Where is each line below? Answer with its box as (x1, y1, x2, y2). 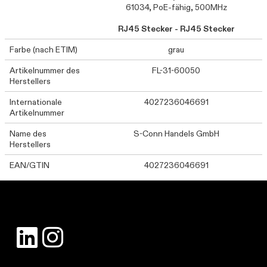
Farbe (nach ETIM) (10, 44, 77, 55)
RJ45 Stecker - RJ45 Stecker (117, 23, 235, 34)
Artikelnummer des (10, 65, 80, 76)
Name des (10, 128, 46, 139)
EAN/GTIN (10, 160, 49, 170)
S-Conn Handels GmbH (133, 128, 219, 139)
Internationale (10, 97, 62, 107)
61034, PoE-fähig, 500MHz (125, 2, 227, 13)
